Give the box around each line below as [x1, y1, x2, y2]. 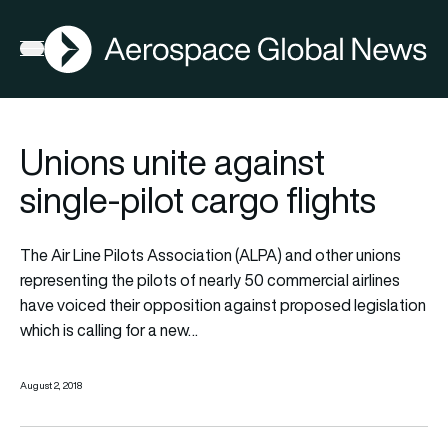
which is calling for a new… [20, 318, 198, 341]
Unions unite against [20, 137, 325, 186]
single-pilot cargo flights [20, 175, 376, 224]
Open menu [19, 41, 100, 64]
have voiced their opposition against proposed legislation [20, 293, 426, 316]
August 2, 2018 [20, 378, 82, 392]
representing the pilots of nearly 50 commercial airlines [20, 268, 400, 291]
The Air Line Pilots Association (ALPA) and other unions [20, 243, 401, 266]
